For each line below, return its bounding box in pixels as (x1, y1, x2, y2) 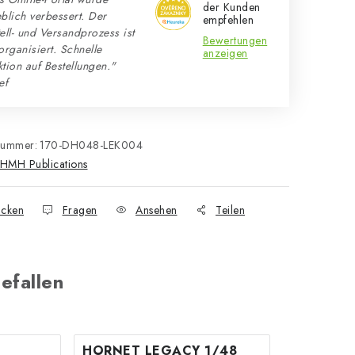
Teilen (216, 202, 245, 218)
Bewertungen (202, 32, 268, 48)
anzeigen (202, 45, 248, 61)
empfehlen (202, 12, 254, 28)
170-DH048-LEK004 (40, 137, 143, 153)
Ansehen (136, 202, 177, 218)
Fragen (62, 202, 97, 218)
